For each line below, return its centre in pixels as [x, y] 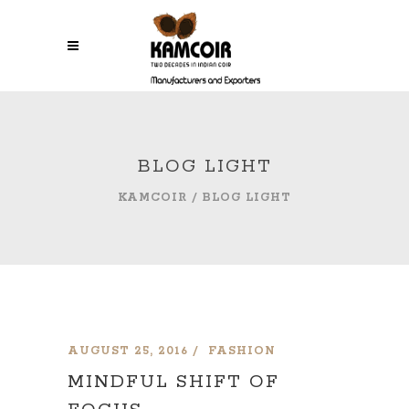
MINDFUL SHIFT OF [173, 382]
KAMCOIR [152, 198]
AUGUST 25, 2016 [128, 351]
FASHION [242, 351]
